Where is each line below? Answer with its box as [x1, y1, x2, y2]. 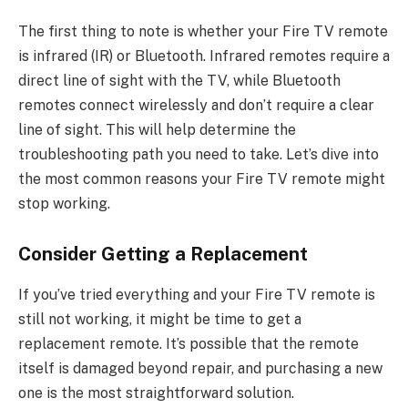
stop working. [18, 194, 110, 212]
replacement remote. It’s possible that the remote [18, 334, 359, 352]
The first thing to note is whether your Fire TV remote [18, 22, 388, 40]
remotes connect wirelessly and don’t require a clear [18, 96, 374, 114]
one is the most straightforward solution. [18, 383, 294, 402]
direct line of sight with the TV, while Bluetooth [18, 71, 341, 89]
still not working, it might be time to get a [18, 310, 301, 328]
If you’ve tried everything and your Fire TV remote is [18, 285, 375, 303]
